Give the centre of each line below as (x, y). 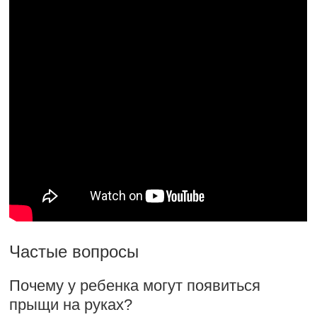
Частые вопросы (74, 252)
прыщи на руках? (71, 305)
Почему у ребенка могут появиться (135, 286)
